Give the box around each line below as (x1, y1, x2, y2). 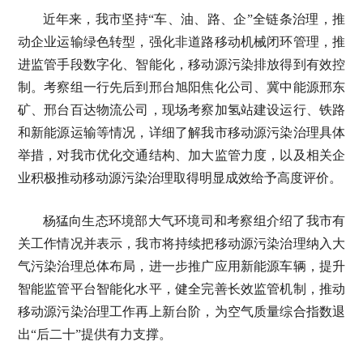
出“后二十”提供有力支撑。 (17, 327, 172, 341)
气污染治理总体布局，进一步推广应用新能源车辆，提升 (17, 259, 346, 273)
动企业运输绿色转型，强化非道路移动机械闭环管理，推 (17, 35, 346, 49)
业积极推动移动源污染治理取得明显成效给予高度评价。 (17, 171, 342, 185)
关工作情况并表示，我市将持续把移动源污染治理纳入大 (17, 237, 346, 250)
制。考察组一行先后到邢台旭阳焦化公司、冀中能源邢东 (17, 80, 346, 94)
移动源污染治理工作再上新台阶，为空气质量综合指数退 (17, 305, 346, 318)
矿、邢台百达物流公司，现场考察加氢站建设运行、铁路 (17, 103, 346, 117)
